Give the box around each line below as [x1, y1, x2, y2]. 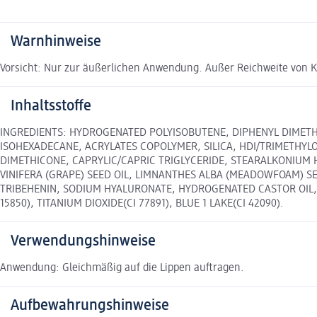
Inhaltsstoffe [11, 98, 91, 114]
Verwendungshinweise [11, 233, 156, 249]
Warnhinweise [11, 33, 101, 50]
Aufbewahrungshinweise [11, 297, 169, 313]
